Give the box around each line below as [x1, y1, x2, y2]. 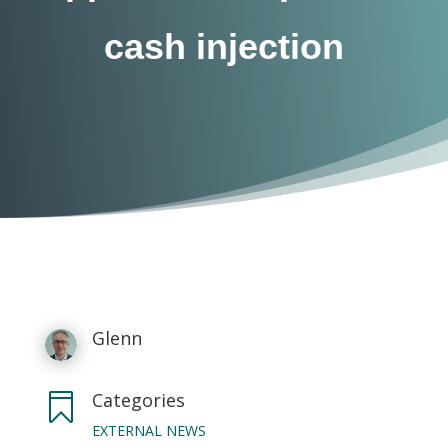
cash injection [103, 26, 344, 67]
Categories [91, 388, 185, 412]
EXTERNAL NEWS [91, 421, 206, 440]
